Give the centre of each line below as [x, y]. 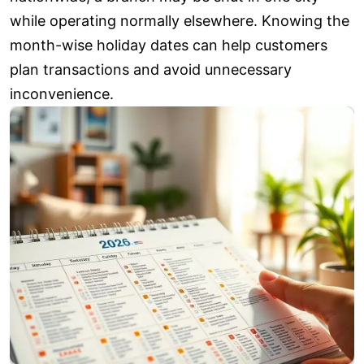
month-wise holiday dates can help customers [169, 45]
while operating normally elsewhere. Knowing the [180, 21]
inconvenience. [62, 94]
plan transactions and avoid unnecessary [151, 70]
